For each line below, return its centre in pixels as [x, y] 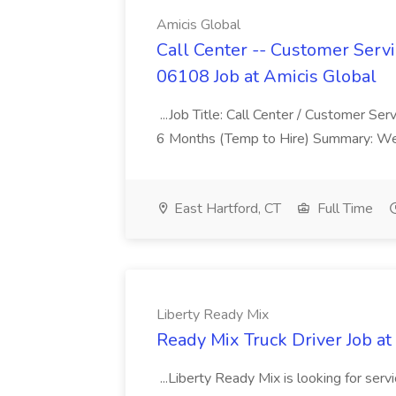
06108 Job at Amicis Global [267, 76]
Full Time [343, 209]
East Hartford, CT [226, 209]
